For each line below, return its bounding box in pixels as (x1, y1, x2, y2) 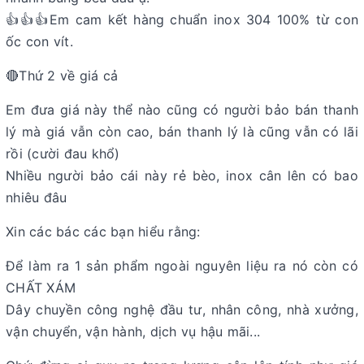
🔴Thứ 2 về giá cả (6, 67, 118, 84)
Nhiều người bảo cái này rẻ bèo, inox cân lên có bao (6, 167, 358, 184)
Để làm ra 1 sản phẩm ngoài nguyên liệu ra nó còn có (6, 258, 358, 274)
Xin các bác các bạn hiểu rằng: (6, 223, 201, 240)
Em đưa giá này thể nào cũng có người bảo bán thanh (6, 102, 358, 118)
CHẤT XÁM (6, 279, 76, 296)
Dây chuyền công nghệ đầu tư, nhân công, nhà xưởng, (6, 301, 358, 318)
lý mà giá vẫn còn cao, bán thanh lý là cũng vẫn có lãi (6, 123, 358, 140)
